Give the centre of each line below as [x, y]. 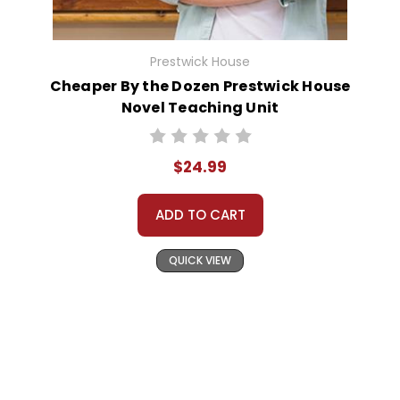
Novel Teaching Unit [200, 108]
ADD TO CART [200, 215]
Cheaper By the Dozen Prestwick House [200, 87]
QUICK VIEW [200, 261]
